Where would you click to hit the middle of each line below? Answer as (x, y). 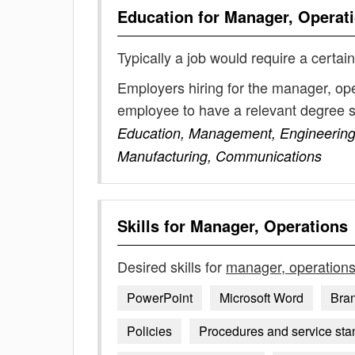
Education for (171, 16)
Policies (149, 331)
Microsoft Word (261, 298)
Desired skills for (172, 266)
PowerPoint (160, 298)
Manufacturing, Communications (219, 156)
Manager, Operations (269, 225)
